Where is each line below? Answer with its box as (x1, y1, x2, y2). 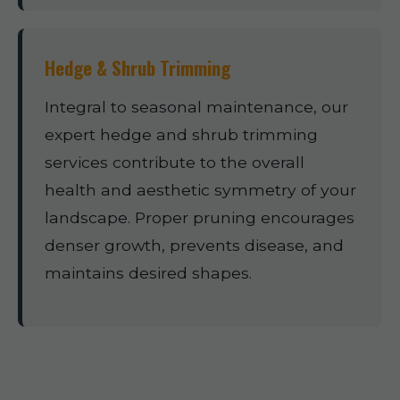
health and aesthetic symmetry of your (45, 180, 356, 199)
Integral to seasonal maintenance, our (45, 97, 348, 116)
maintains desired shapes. (45, 263, 252, 282)
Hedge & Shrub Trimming (45, 54, 230, 81)
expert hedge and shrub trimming (45, 125, 318, 144)
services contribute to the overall (45, 153, 304, 171)
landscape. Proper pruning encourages (45, 208, 354, 227)
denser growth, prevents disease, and (45, 236, 344, 254)
